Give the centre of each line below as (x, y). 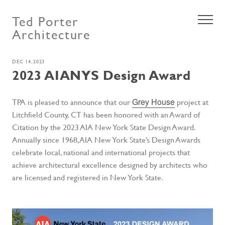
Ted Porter (45, 22)
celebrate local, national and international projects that (101, 152)
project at (192, 102)
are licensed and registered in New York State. (88, 177)
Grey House (153, 102)
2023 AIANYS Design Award (101, 75)
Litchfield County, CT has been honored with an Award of (106, 115)
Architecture (51, 35)
